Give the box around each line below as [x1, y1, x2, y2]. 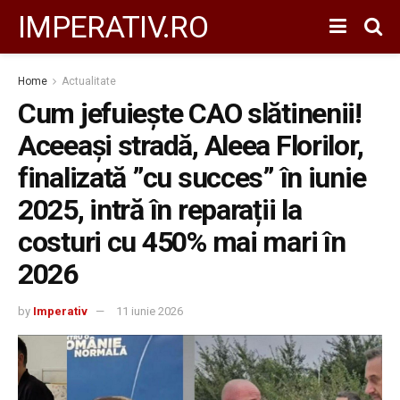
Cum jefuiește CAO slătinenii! [18, 96, 362, 130]
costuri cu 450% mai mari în [18, 225, 346, 259]
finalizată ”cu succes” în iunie [18, 161, 366, 195]
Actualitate [62, 75, 116, 87]
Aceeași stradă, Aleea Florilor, [18, 129, 363, 162]
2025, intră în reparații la [18, 193, 302, 227]
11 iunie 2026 [116, 304, 183, 318]
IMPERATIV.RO [18, 9, 208, 45]
